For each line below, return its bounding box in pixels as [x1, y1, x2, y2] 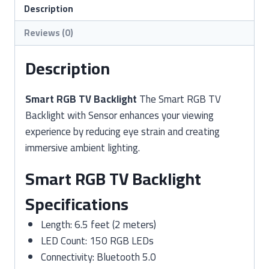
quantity [14, 14, 49, 34]
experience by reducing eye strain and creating [25, 121, 220, 141]
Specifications [25, 188, 128, 220]
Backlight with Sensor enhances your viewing [25, 105, 214, 125]
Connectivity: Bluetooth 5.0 [40, 247, 156, 267]
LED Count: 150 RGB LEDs [40, 231, 154, 250]
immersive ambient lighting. [25, 138, 140, 157]
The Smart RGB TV [137, 89, 221, 109]
